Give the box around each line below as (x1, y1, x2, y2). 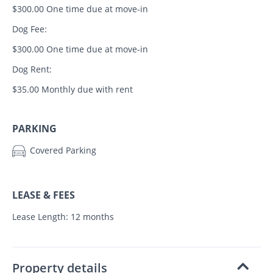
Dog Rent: (12, 63, 52, 75)
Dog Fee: (12, 23, 47, 35)
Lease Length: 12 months (12, 210, 114, 222)
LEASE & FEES (12, 188, 75, 202)
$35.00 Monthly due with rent (12, 83, 133, 95)
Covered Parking (27, 144, 96, 156)
